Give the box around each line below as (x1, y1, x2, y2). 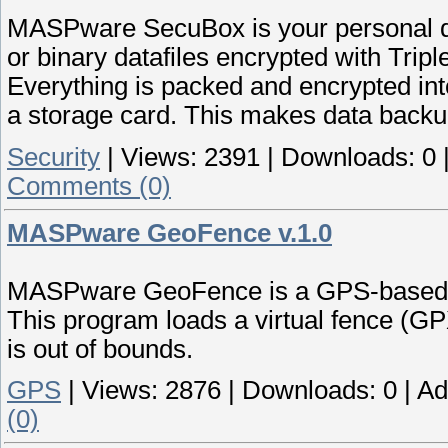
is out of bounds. (7, 334, 193, 363)
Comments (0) (7, 171, 171, 200)
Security (7, 142, 100, 171)
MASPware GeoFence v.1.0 (7, 218, 332, 247)
